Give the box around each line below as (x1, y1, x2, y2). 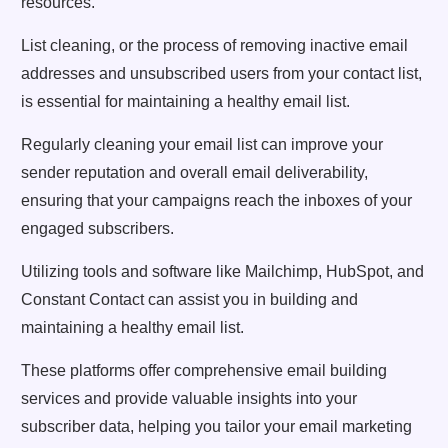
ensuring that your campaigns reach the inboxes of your (21, 191, 412, 209)
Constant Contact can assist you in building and (21, 290, 358, 308)
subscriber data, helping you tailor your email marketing (21, 417, 412, 435)
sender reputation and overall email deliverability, (21, 163, 368, 181)
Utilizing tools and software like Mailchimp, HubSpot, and (21, 262, 424, 280)
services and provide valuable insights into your (21, 389, 357, 407)
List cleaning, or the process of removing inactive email (21, 36, 408, 54)
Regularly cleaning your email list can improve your (21, 135, 383, 153)
